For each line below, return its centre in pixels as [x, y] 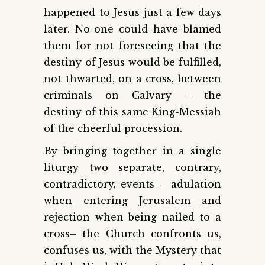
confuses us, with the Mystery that [132, 250]
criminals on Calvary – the [132, 95]
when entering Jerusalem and [132, 200]
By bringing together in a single [132, 151]
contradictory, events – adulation [132, 184]
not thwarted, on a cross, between [132, 78]
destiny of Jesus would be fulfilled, [132, 62]
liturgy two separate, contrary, [132, 167]
